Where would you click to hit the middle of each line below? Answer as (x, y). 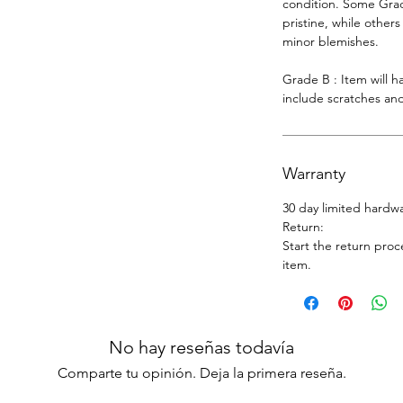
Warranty (314, 174)
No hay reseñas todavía (201, 348)
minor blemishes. (331, 42)
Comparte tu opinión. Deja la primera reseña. (201, 373)
